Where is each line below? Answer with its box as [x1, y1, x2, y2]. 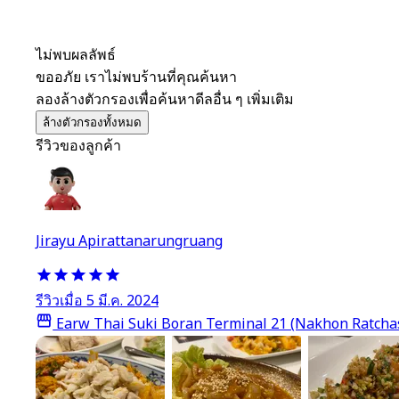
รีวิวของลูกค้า [36, 135, 121, 158]
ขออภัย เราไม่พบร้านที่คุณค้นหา [36, 67, 237, 89]
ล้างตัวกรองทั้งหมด [43, 116, 142, 130]
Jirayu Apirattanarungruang [36, 231, 223, 253]
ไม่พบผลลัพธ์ [36, 45, 116, 67]
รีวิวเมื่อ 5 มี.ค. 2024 [36, 290, 159, 313]
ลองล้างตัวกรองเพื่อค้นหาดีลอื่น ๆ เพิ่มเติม [36, 89, 294, 111]
